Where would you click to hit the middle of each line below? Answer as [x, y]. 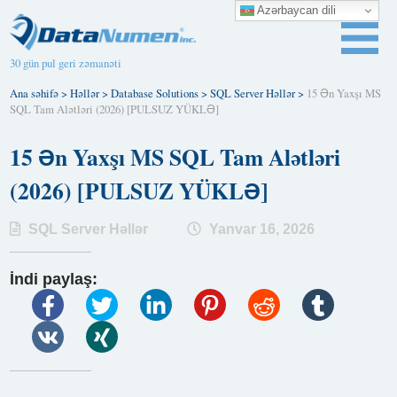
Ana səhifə [35, 93]
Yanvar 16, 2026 [261, 229]
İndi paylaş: [54, 279]
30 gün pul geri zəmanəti [66, 63]
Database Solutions [155, 93]
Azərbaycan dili [295, 10]
